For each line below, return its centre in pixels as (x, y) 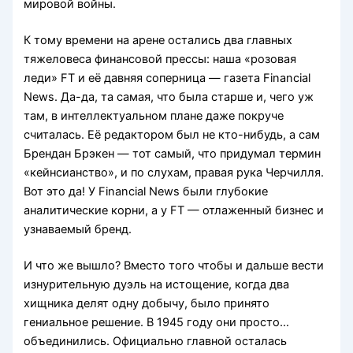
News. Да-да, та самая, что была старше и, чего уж (169, 97)
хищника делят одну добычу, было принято (147, 304)
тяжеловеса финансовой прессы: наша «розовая (160, 59)
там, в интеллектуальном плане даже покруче (154, 116)
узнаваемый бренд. (78, 230)
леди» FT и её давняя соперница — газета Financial (167, 78)
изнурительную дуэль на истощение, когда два (157, 285)
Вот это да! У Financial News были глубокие (146, 192)
